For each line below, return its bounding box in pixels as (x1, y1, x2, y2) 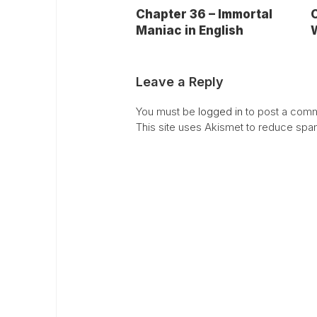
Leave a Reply (136, 74, 224, 89)
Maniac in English (136, 23, 243, 38)
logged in (198, 104, 243, 118)
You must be (136, 104, 198, 118)
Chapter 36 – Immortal (136, 6, 272, 21)
